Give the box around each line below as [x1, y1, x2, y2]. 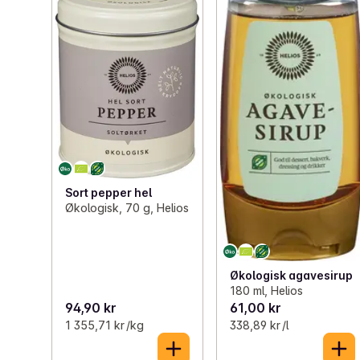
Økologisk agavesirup [230, 268, 354, 283]
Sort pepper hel [65, 185, 152, 199]
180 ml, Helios [230, 284, 304, 298]
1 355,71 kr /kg [65, 318, 144, 333]
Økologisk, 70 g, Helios [65, 200, 189, 215]
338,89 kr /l [230, 318, 289, 333]
